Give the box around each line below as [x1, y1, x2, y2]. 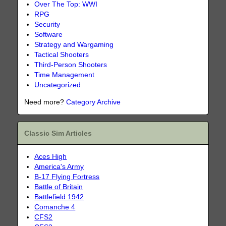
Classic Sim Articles [24, 129, 92, 137]
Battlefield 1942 [34, 193, 84, 201]
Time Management [34, 71, 95, 79]
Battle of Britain [34, 183, 83, 191]
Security [34, 21, 61, 29]
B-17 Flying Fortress [34, 173, 100, 181]
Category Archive [66, 98, 121, 106]
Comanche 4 [34, 203, 76, 211]
